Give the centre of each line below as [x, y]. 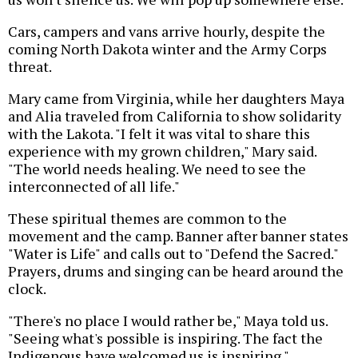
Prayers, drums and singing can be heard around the [176, 271]
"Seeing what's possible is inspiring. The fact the [165, 338]
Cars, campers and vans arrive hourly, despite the [167, 32]
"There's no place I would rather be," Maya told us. [168, 321]
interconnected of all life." [94, 187]
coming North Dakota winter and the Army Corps [167, 49]
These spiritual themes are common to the [147, 219]
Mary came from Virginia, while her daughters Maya [176, 99]
